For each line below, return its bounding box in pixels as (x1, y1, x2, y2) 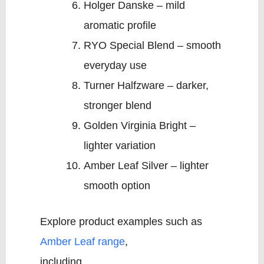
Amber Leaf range (39, 236, 125, 248)
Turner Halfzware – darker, (83, 80, 209, 92)
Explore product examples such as (39, 216, 202, 228)
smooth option (83, 180, 150, 192)
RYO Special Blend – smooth (83, 39, 221, 52)
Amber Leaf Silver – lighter (83, 160, 209, 172)
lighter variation (83, 140, 156, 152)
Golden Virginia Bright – (83, 120, 196, 132)
